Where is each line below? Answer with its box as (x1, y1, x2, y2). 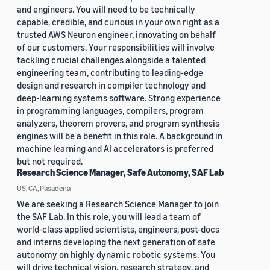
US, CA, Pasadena (17, 183, 71, 193)
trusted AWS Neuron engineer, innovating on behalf (17, 29, 216, 40)
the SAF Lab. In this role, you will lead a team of (17, 211, 201, 222)
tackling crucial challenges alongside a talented (17, 54, 206, 66)
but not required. (17, 155, 83, 167)
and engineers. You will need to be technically (17, 4, 195, 15)
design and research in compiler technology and (17, 80, 206, 91)
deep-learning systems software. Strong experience (17, 92, 221, 104)
